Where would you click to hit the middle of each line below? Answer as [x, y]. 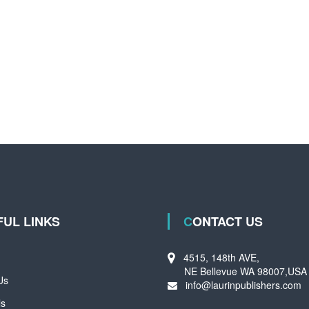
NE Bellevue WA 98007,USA [238, 271]
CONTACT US [228, 221]
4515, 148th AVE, [218, 257]
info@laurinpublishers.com [244, 285]
